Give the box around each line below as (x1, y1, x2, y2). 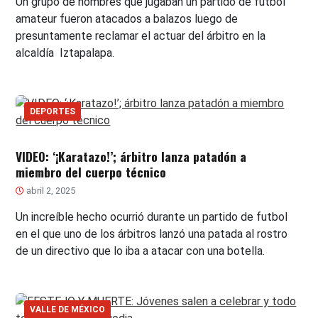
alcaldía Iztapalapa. (16, 46, 115, 60)
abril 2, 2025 (24, 185, 76, 197)
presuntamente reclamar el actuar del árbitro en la (16, 29, 266, 43)
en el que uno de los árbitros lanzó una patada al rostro (16, 227, 288, 241)
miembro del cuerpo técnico (16, 163, 167, 182)
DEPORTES (30, 106, 76, 117)
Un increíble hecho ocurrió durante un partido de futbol (16, 210, 288, 224)
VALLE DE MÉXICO (30, 305, 106, 315)
